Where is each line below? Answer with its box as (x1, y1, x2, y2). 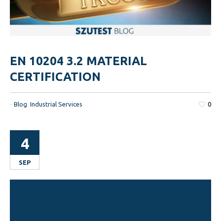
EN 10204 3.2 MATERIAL (10, 54, 147, 68)
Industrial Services (30, 101, 83, 108)
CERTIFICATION (10, 70, 101, 84)
